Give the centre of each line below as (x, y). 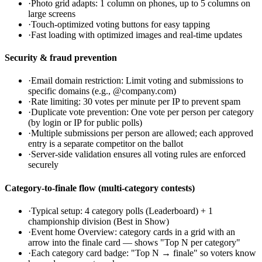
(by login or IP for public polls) (85, 123)
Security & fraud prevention (61, 58)
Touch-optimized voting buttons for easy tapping (120, 24)
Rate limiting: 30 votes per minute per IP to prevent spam (136, 102)
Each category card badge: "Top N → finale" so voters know (144, 253)
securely (43, 165)
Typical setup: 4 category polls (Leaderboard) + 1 (122, 211)
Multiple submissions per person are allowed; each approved (142, 133)
